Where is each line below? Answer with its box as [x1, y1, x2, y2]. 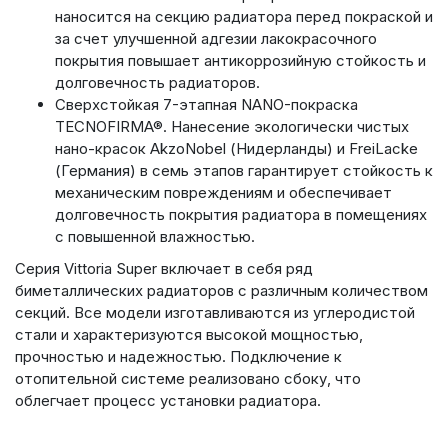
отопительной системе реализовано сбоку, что [15, 369, 361, 388]
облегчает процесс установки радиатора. [15, 391, 321, 410]
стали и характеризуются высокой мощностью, [15, 325, 363, 344]
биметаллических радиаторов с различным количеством [15, 281, 428, 300]
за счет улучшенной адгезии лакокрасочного [55, 29, 377, 48]
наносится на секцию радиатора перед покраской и [55, 7, 433, 26]
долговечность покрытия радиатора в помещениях [55, 205, 427, 224]
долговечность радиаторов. [55, 73, 260, 92]
